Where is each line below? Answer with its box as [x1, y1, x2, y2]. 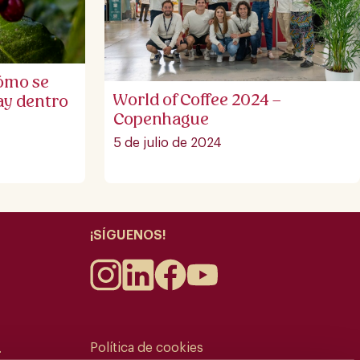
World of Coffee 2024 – [112, 88, 281, 110]
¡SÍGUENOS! [90, 228, 166, 242]
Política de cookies [90, 342, 203, 355]
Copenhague [112, 108, 209, 129]
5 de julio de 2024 [112, 136, 222, 149]
